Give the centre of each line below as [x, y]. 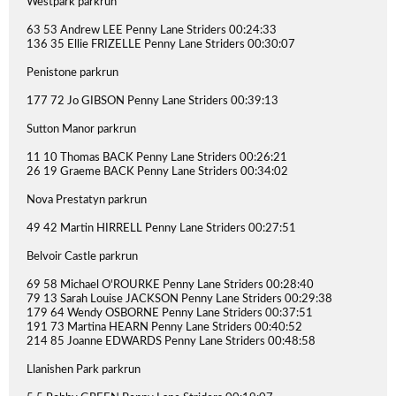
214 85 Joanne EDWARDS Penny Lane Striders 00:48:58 [171, 342]
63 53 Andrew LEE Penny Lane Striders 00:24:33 [152, 30]
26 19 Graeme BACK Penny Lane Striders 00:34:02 [157, 172]
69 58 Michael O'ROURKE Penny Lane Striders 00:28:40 [170, 285]
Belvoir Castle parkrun [82, 257]
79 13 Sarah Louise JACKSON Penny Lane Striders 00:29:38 [179, 299]
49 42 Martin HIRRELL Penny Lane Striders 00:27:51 [161, 228]
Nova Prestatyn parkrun [87, 200]
